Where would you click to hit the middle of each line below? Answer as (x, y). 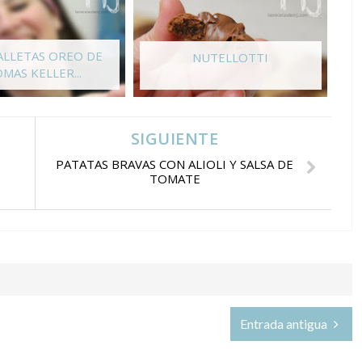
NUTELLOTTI (230, 58)
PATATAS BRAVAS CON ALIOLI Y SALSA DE (175, 164)
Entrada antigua (285, 323)
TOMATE (175, 178)
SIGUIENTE (175, 138)
